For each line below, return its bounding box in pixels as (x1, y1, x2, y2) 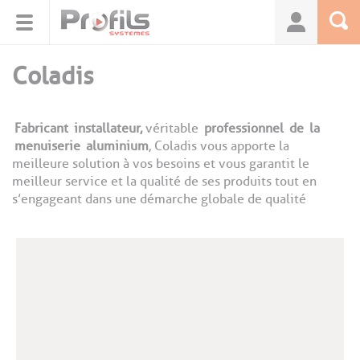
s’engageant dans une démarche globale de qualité (12, 191, 306, 207)
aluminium (86, 138, 149, 153)
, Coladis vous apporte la (149, 138, 289, 153)
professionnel (204, 121, 284, 136)
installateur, (74, 121, 142, 136)
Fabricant (14, 121, 68, 136)
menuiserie (14, 138, 80, 153)
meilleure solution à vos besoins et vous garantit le (12, 156, 309, 171)
